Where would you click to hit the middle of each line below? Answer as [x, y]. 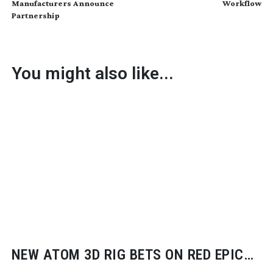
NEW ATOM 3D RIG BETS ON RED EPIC [127, 255]
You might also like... [92, 73]
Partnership [35, 15]
